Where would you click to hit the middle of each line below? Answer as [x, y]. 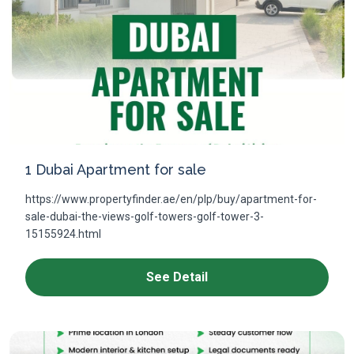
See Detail [177, 277]
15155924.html [63, 234]
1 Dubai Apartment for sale [116, 169]
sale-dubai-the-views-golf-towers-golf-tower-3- [145, 217]
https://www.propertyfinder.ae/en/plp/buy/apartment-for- [171, 199]
